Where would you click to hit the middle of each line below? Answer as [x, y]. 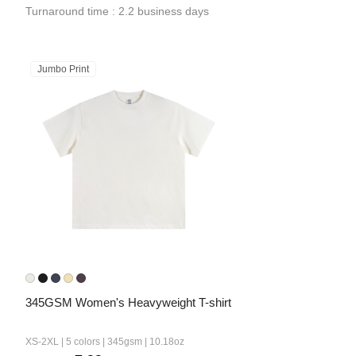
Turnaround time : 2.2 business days [117, 11]
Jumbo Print [63, 69]
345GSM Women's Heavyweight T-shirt [128, 302]
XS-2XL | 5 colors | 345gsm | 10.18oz [105, 342]
